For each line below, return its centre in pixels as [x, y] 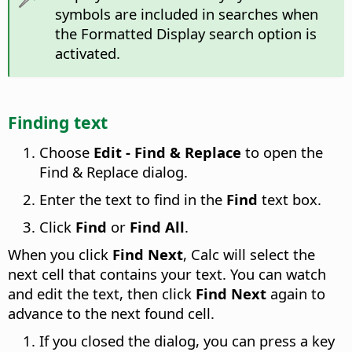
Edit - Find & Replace [167, 152]
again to [296, 293]
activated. [87, 53]
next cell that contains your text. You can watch [167, 273]
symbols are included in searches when [186, 13]
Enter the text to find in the [133, 199]
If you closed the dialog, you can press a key [187, 340]
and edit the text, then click [102, 293]
